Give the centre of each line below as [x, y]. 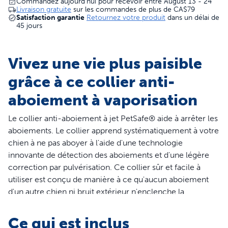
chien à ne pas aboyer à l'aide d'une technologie [95, 143]
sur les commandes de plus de [122, 9]
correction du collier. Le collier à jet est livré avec [98, 204]
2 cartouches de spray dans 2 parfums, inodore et [98, 216]
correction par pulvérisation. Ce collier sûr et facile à [104, 167]
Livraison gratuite [44, 9]
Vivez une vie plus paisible [105, 64]
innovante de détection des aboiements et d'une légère [109, 155]
